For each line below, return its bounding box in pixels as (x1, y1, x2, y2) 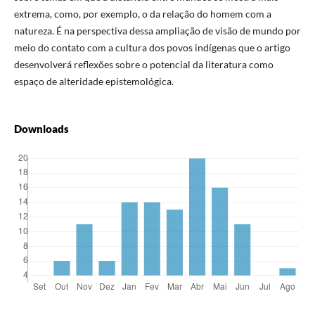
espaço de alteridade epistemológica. (13, 75, 174, 88)
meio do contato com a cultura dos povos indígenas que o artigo (13, 41, 290, 54)
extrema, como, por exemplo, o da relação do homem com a (13, 8, 271, 20)
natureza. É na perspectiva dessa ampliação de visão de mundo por (13, 25, 301, 37)
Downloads (13, 122, 69, 136)
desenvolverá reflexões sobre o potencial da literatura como (13, 58, 274, 71)
